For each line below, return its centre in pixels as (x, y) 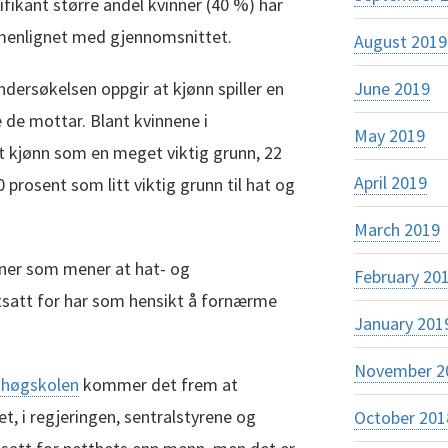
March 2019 (396, 229)
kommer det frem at (158, 384)
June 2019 (391, 88)
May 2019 (389, 135)
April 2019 (390, 182)
